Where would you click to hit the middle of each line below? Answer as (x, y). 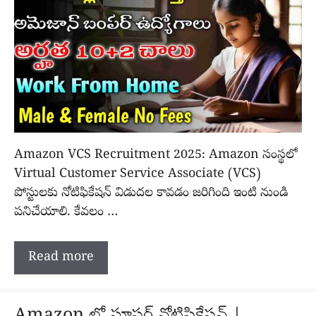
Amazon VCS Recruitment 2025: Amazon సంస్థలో (156, 155)
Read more (61, 257)
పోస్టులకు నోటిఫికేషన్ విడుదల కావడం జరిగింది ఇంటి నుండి (151, 193)
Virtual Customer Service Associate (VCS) (138, 174)
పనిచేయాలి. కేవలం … (66, 212)
